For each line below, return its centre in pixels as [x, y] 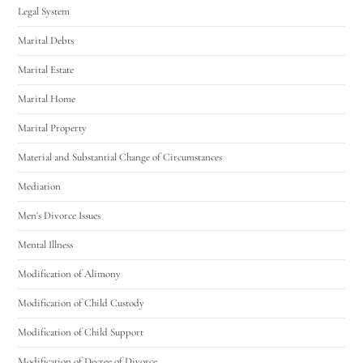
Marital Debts [46, 40]
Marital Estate [46, 69]
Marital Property [53, 128]
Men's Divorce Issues [60, 215]
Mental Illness [46, 244]
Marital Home [47, 98]
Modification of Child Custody [81, 303]
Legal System [44, 11]
